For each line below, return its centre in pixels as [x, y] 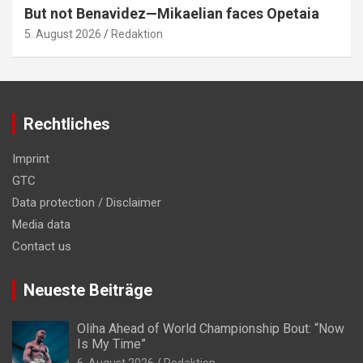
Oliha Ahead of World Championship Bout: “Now [211, 328]
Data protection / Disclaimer [87, 202]
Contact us [42, 246]
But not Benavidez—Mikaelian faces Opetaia [172, 13]
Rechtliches [67, 124]
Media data [41, 224]
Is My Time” [111, 344]
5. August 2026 [63, 34]
